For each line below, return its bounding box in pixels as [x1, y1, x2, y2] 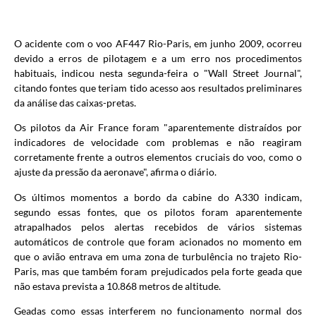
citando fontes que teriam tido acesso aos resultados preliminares [14, 81, 302, 94]
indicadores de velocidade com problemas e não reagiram [14, 136, 302, 149]
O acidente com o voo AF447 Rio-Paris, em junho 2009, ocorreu [14, 37, 302, 49]
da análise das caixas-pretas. [14, 96, 136, 109]
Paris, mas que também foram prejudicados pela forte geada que [14, 265, 302, 277]
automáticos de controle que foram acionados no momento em [14, 235, 302, 248]
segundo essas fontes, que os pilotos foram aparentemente [14, 205, 302, 218]
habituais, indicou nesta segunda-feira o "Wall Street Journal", [14, 66, 302, 79]
